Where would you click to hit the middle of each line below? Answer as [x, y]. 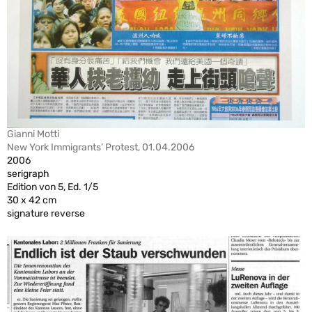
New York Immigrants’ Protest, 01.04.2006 [101, 147]
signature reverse [46, 213]
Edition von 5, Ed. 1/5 [53, 187]
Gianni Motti [33, 134]
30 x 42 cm [32, 200]
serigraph [28, 173]
